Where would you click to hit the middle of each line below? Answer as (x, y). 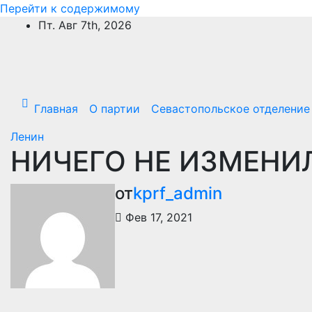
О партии (115, 109)
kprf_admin (178, 193)
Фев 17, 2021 (157, 217)
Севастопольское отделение (231, 109)
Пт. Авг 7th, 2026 (85, 25)
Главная (56, 109)
